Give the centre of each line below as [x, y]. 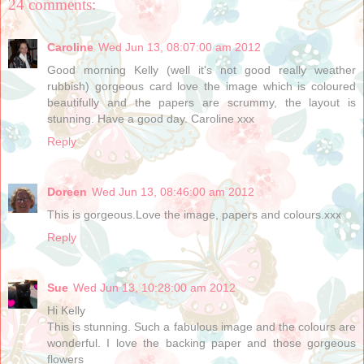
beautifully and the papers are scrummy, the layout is [201, 102]
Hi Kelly [66, 310]
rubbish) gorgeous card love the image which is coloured [201, 86]
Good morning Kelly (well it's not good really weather [201, 69]
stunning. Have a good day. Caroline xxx [151, 118]
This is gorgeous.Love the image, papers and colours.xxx [194, 214]
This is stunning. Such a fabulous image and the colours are [201, 326]
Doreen [67, 191]
